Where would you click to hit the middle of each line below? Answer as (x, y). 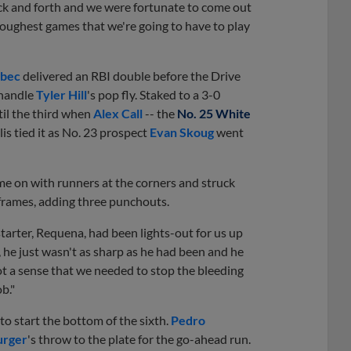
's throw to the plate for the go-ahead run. (139, 339)
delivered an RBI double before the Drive (130, 76)
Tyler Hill (62, 95)
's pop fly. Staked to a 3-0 (154, 95)
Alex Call (118, 114)
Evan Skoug (182, 132)
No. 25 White (214, 114)
